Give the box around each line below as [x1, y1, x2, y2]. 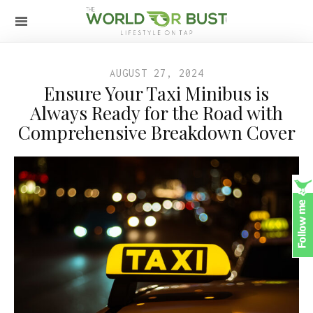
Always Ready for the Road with [30, 101, 283, 125]
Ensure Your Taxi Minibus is [44, 81, 269, 105]
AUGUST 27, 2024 [109, 67, 204, 79]
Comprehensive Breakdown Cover [17, 120, 296, 145]
